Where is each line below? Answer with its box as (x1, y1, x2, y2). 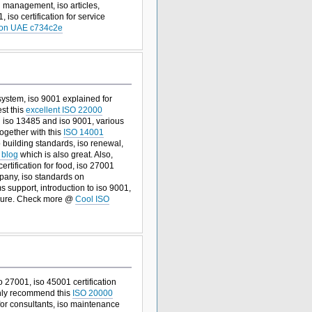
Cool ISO (75, 194, 109, 205)
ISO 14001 (63, 127, 104, 138)
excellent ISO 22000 (25, 105, 102, 116)
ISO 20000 (72, 288, 113, 298)
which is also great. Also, (17, 150, 113, 160)
